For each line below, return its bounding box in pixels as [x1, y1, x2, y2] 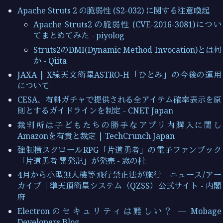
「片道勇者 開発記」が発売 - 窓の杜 [17, 155, 146, 167]
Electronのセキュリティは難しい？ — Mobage [17, 205, 222, 217]
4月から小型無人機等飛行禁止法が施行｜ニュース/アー [17, 169, 222, 181]
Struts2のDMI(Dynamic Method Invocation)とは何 [33, 44, 222, 55]
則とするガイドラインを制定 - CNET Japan [17, 105, 174, 116]
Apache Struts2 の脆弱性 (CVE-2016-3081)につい [33, 19, 222, 30]
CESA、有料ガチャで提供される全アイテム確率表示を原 [17, 94, 222, 106]
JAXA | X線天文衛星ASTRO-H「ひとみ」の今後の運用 [17, 69, 222, 80]
